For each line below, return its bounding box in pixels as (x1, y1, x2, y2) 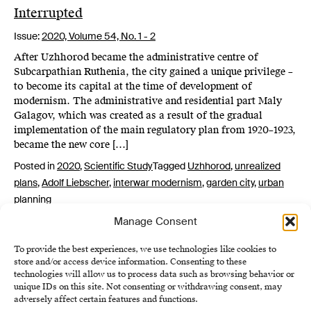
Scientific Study (84, 160, 153, 172)
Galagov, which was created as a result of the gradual (14, 109, 262, 122)
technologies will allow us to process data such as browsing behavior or (14, 269, 294, 280)
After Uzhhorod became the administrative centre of (14, 51, 258, 64)
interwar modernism (113, 176, 202, 189)
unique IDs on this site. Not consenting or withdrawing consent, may (14, 281, 282, 292)
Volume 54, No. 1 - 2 (69, 30, 155, 42)
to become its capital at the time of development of (14, 80, 252, 93)
